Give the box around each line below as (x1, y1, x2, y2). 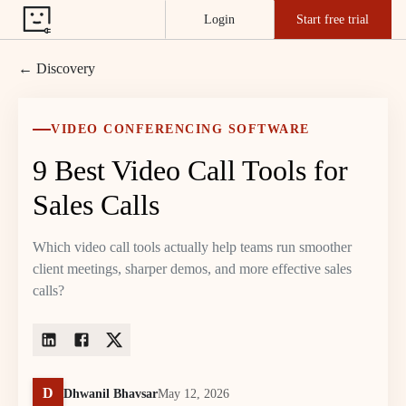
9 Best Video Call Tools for (33, 154, 348, 187)
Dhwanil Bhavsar (63, 386, 158, 401)
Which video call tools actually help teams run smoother (33, 239, 352, 255)
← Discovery (18, 61, 95, 76)
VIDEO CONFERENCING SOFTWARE (51, 122, 310, 136)
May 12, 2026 (158, 386, 229, 401)
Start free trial (296, 13, 369, 26)
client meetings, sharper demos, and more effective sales (33, 261, 352, 276)
